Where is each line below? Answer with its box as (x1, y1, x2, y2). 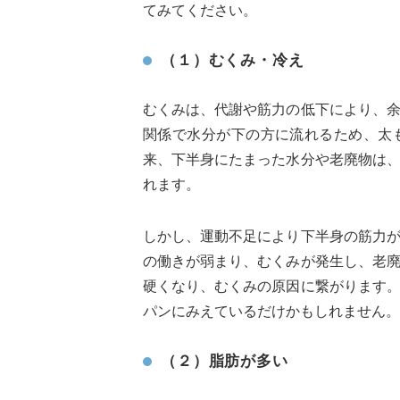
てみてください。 (143, 2, 257, 18)
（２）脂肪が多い (161, 352, 288, 370)
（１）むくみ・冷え (161, 51, 304, 69)
